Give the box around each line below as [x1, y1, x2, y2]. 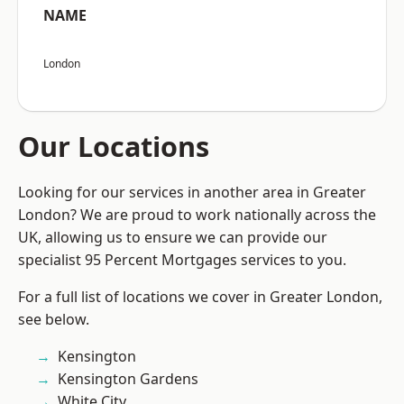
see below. [18, 309, 89, 330]
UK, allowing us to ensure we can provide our [18, 227, 327, 248]
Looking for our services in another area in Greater [18, 182, 366, 203]
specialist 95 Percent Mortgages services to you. [18, 250, 346, 271]
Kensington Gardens [58, 369, 198, 390]
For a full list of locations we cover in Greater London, [18, 287, 382, 308]
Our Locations [18, 127, 209, 166]
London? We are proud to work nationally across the [18, 205, 376, 225]
